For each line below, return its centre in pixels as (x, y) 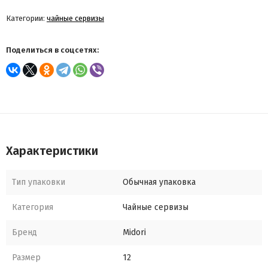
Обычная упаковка (159, 182)
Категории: (26, 19)
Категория (33, 208)
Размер (26, 258)
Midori (134, 233)
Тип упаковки (39, 182)
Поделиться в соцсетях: (52, 50)
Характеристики (52, 151)
